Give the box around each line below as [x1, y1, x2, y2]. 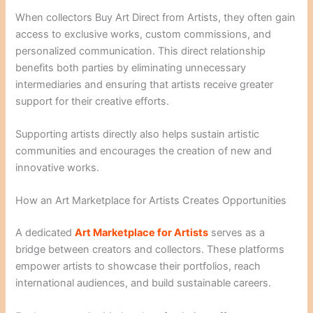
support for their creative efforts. [15, 94, 170, 108]
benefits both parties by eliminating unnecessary [15, 61, 247, 74]
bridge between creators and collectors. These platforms [15, 243, 285, 256]
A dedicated [15, 226, 75, 240]
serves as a [208, 226, 265, 240]
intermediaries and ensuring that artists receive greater [15, 78, 274, 91]
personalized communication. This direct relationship [15, 44, 266, 57]
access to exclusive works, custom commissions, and [15, 27, 272, 41]
